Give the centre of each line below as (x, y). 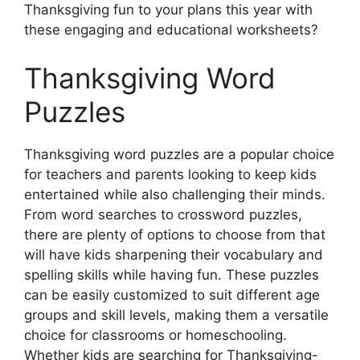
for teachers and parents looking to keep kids (170, 174)
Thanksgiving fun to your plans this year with (168, 10)
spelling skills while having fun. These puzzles (172, 274)
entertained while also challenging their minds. (175, 194)
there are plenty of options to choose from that (175, 234)
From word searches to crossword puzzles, (163, 214)
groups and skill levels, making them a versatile (176, 315)
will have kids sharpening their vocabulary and (174, 254)
